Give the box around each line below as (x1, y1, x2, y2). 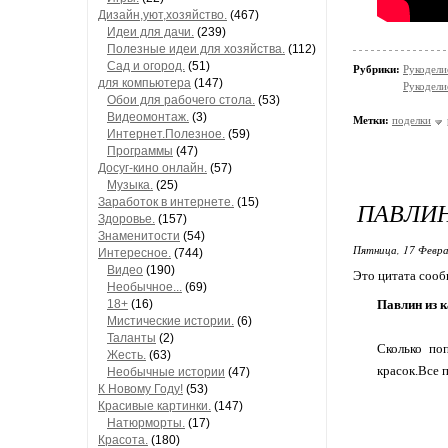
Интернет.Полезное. (107, 127, 225, 141)
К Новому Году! (98, 382, 183, 396)
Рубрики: (353, 63, 403, 75)
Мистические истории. (107, 314, 234, 328)
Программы (107, 144, 173, 158)
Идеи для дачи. (107, 25, 194, 39)
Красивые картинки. (98, 399, 211, 413)
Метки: (353, 114, 389, 126)
